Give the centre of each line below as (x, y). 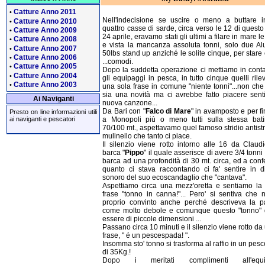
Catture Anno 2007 (45, 48)
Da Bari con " (124, 112)
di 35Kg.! (117, 252)
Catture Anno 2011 (45, 12)
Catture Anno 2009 (45, 30)
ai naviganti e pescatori (42, 119)
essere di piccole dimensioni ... (152, 219)
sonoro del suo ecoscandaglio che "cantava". (174, 178)
